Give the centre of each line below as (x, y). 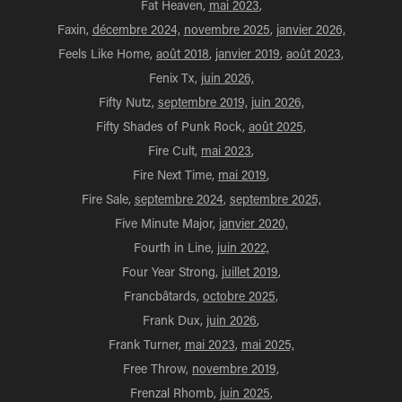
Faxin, (74, 29)
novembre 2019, (236, 368)
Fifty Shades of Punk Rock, (172, 126)
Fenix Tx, (175, 78)
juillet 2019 (249, 271)
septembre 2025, (275, 199)
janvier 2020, (253, 223)
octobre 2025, (240, 296)
